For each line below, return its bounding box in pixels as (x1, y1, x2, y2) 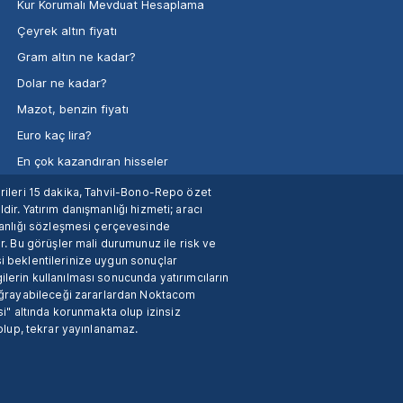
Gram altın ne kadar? (16, 49, 136, 65)
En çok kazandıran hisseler (16, 154, 168, 169)
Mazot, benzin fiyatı (16, 102, 129, 117)
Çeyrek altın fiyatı (16, 23, 117, 39)
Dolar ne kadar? (16, 76, 107, 91)
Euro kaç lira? (16, 128, 92, 143)
